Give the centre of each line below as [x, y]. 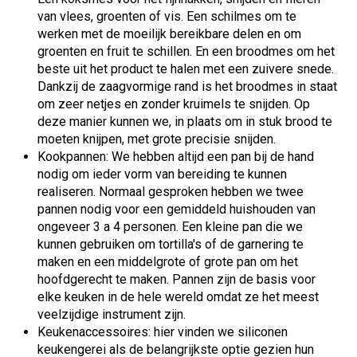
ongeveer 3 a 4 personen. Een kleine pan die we [170, 227]
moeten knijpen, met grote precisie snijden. [157, 139]
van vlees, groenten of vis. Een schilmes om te [167, 17]
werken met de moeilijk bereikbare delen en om [169, 34]
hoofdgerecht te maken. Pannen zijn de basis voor [177, 280]
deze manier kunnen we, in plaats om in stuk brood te [185, 122]
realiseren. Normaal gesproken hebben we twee [171, 192]
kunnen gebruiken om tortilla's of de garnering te [171, 245]
